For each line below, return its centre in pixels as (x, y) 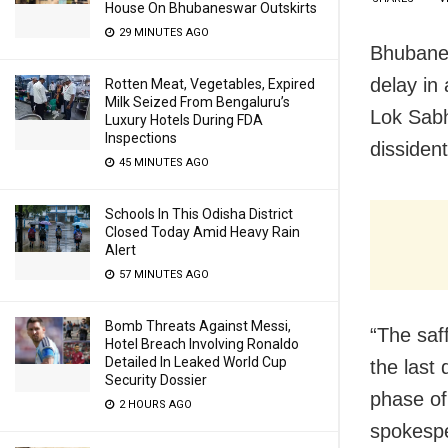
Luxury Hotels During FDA (184, 120)
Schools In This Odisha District (199, 214)
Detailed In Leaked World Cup (196, 362)
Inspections (141, 138)
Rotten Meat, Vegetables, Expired (210, 84)
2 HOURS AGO (154, 404)
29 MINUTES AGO (162, 32)
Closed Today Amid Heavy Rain (202, 232)
